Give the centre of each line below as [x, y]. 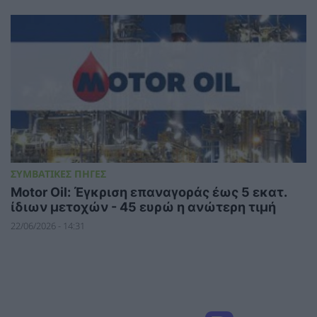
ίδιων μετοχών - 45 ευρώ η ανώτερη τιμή [143, 207]
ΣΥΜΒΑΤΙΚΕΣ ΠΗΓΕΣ [58, 173]
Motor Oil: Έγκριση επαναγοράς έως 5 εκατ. [149, 192]
